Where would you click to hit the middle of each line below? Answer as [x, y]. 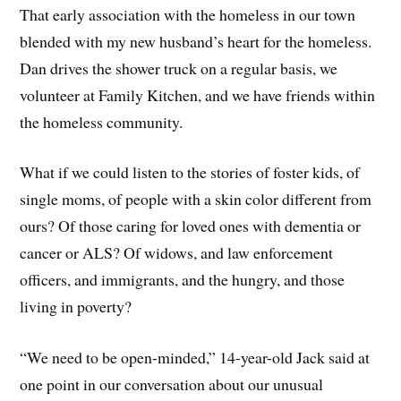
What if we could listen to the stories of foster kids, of [190, 172]
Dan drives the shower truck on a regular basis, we [179, 68]
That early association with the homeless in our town [188, 14]
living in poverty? [76, 307]
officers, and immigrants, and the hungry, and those [183, 280]
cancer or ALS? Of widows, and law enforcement [177, 253]
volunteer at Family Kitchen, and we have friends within [198, 94]
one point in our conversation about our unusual [172, 384]
